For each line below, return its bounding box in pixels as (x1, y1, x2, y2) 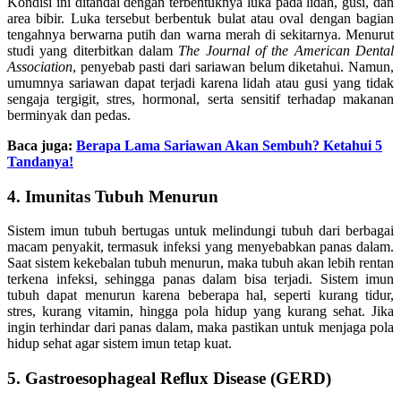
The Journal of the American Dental (178, 42, 395, 58)
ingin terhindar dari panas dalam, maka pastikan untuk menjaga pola (7, 320, 394, 336)
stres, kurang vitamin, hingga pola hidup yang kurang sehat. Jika (7, 303, 394, 320)
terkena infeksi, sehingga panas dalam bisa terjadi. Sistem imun (7, 271, 394, 287)
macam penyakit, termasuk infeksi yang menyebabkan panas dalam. (7, 239, 394, 255)
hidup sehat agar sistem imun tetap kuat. (7, 336, 232, 352)
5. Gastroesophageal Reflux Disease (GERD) (7, 369, 331, 388)
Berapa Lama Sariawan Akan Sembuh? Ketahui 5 (76, 137, 382, 153)
